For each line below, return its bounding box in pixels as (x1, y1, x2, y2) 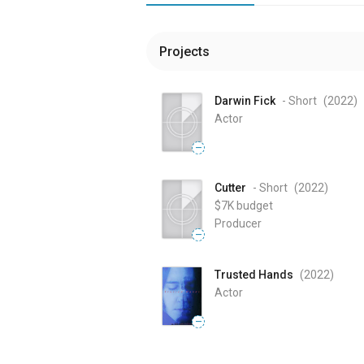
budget (236, 199, 273, 213)
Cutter (214, 181, 246, 195)
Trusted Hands (214, 268, 293, 282)
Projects (159, 43, 210, 59)
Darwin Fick (214, 94, 275, 107)
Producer (214, 217, 262, 231)
